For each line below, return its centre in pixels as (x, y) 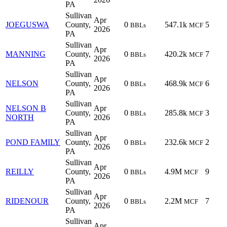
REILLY (20, 172)
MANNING (26, 54)
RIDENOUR (27, 201)
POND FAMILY (33, 142)
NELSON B (26, 108)
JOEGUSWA (27, 25)
